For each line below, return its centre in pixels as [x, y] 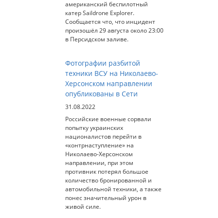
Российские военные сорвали [108, 119]
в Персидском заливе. [97, 39]
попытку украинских [94, 127]
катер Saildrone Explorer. [100, 13]
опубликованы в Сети [101, 94]
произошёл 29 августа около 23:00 [114, 30]
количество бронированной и [108, 180]
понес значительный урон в [106, 198]
